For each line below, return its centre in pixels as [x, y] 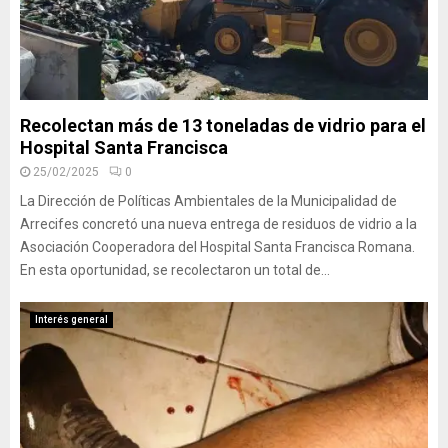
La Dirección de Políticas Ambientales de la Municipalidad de [208, 201]
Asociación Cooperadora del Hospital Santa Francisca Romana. [217, 247]
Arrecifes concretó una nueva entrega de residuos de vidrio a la [218, 224]
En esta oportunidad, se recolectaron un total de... [175, 270]
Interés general [71, 319]
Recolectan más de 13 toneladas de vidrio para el [223, 125]
